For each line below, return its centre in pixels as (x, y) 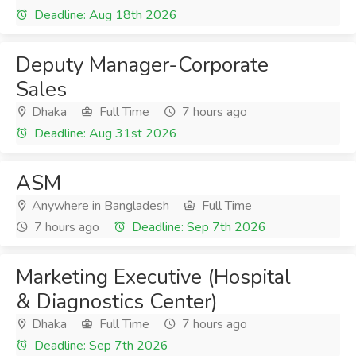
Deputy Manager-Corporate (142, 65)
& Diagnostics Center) (117, 302)
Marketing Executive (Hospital (153, 277)
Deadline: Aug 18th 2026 (104, 15)
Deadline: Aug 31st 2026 (104, 133)
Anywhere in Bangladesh (99, 206)
